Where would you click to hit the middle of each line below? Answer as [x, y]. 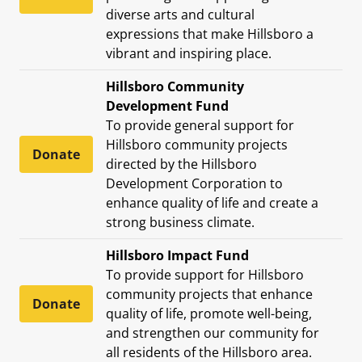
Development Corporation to [194, 183]
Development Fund [167, 105]
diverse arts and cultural [180, 14]
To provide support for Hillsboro [205, 274]
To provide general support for [200, 125]
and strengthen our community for [213, 333]
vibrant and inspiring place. [189, 53]
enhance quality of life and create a [212, 202]
